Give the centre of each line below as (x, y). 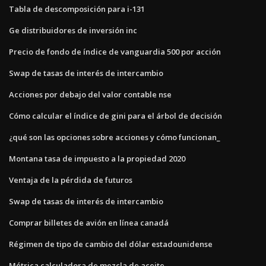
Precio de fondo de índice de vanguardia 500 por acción (115, 51)
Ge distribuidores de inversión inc (73, 30)
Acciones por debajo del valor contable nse (90, 94)
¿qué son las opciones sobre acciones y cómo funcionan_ (115, 137)
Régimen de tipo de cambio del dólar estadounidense (111, 244)
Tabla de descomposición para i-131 (77, 9)
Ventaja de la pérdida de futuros (71, 180)
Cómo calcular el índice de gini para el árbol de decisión (115, 115)
